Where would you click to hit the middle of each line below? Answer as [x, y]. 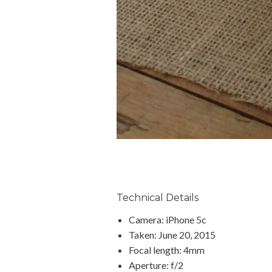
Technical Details [158, 197]
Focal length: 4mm [167, 250]
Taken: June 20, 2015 [172, 234]
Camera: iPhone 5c [168, 219]
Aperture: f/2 [156, 265]
